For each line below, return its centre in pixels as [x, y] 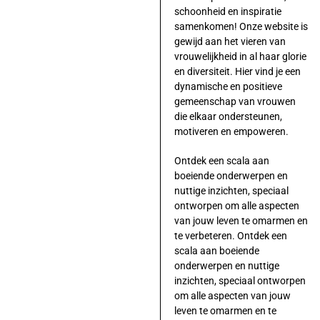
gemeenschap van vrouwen [235, 101]
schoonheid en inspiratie [227, 11]
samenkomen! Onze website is [241, 26]
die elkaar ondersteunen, [228, 116]
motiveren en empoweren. [231, 131]
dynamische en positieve [228, 86]
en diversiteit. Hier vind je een [237, 71]
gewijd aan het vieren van [230, 41]
